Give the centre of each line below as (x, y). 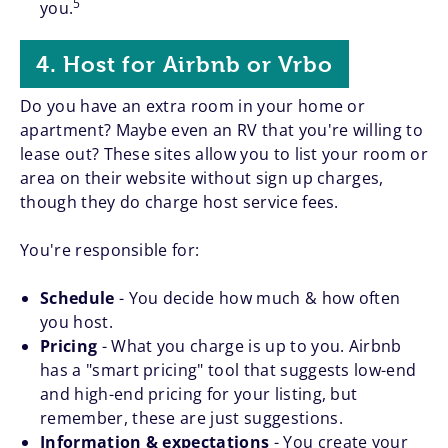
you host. (76, 322)
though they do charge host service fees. (179, 202)
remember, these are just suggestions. (191, 418)
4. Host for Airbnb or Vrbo (184, 64)
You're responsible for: (110, 250)
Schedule (77, 298)
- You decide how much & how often (257, 298)
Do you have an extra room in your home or (193, 106)
